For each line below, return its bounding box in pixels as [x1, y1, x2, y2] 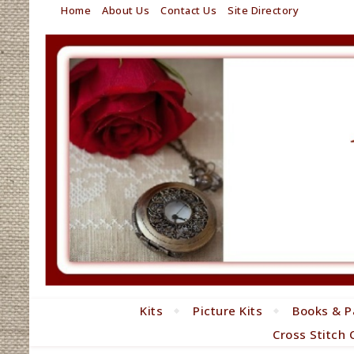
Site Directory [228, 3, 299, 17]
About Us [102, 3, 149, 17]
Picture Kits [193, 303, 263, 319]
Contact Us [160, 3, 217, 17]
